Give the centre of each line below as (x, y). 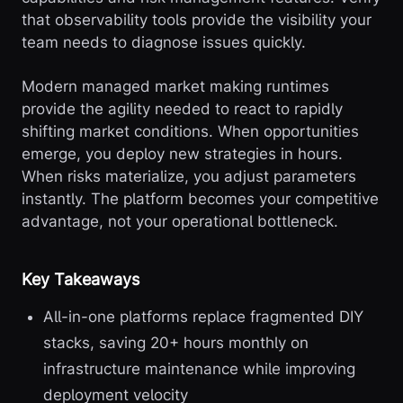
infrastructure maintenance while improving (199, 369)
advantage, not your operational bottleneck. (180, 222)
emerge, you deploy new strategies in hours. (182, 154)
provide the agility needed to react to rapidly (182, 109)
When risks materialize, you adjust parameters (189, 177)
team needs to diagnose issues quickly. (164, 43)
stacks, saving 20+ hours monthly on (176, 343)
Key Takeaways (81, 280)
